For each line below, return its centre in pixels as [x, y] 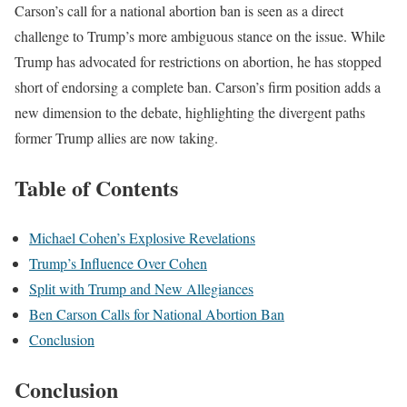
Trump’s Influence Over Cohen [118, 263]
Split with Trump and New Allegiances [141, 289]
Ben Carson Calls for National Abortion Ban [157, 314]
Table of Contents [96, 188]
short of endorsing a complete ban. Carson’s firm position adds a [198, 87]
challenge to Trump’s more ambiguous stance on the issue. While [200, 36]
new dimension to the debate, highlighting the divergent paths [190, 113]
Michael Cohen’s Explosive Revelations [142, 238]
